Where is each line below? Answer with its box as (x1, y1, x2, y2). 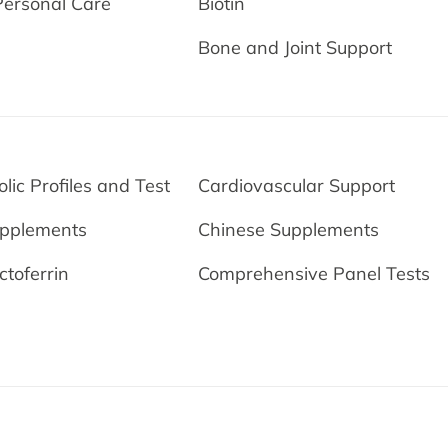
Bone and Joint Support (198, 36, 393, 59)
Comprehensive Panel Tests (198, 262, 431, 285)
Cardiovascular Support (198, 174, 396, 197)
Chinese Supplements (198, 218, 380, 241)
